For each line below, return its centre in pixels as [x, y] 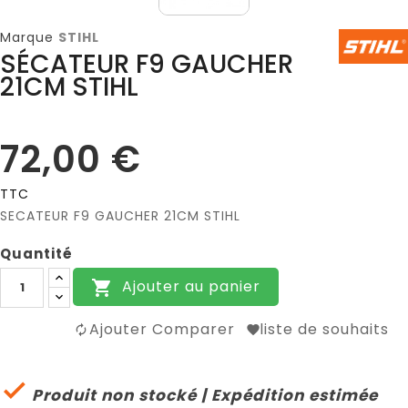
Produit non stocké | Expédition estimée [203, 395]
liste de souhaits [324, 329]
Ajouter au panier [191, 286]
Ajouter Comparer [162, 329]
